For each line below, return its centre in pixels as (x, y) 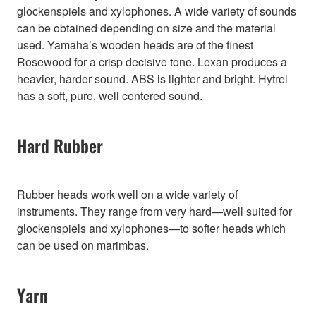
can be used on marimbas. (83, 245)
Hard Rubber (60, 146)
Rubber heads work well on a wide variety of (127, 195)
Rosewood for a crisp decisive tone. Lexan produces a (152, 62)
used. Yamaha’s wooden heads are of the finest (135, 45)
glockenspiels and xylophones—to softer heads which (151, 229)
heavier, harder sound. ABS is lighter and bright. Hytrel (152, 79)
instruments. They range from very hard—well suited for (154, 212)
